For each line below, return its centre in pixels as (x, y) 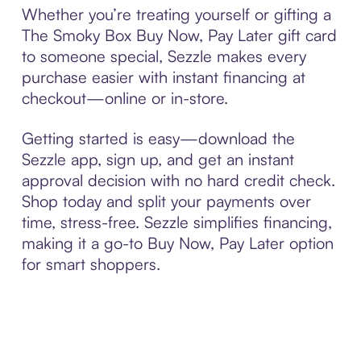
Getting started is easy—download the (158, 138)
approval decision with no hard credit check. (178, 180)
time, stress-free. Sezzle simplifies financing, (176, 222)
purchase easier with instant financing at (163, 77)
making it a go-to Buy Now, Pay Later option (177, 243)
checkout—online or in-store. (124, 98)
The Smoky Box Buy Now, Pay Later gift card (179, 35)
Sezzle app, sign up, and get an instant (158, 159)
